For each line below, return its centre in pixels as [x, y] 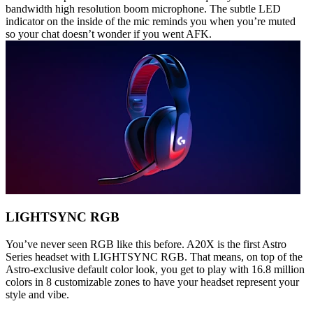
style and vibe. [37, 295]
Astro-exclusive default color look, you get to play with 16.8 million [155, 270]
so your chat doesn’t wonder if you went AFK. [109, 34]
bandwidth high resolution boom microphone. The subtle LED [143, 8]
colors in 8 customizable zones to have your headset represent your [152, 282]
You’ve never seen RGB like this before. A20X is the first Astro [146, 245]
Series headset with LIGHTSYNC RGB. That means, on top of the [154, 257]
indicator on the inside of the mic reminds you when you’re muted [151, 21]
